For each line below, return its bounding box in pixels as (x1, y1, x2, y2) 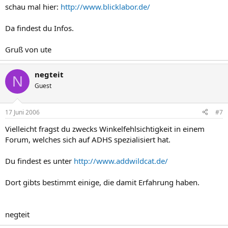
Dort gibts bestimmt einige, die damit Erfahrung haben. (5, 177, 199, 187)
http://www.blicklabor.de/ (61, 2, 150, 12)
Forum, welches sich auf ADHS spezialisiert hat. (5, 134, 170, 145)
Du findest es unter (5, 155, 74, 166)
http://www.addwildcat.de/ (74, 155, 168, 166)
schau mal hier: (5, 2, 61, 12)
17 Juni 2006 (5, 107, 40, 117)
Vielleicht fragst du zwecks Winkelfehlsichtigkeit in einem (5, 123, 205, 134)
